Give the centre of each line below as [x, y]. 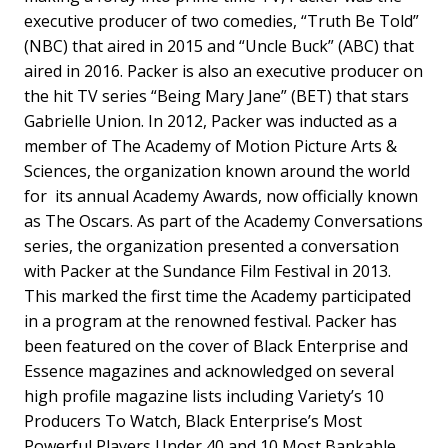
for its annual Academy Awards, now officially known [221, 195]
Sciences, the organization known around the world [217, 170]
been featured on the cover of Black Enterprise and [216, 345]
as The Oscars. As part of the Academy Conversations [223, 220]
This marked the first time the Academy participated [217, 295]
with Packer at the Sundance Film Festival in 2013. [207, 270]
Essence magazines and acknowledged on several [209, 370]
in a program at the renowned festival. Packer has [210, 320]
